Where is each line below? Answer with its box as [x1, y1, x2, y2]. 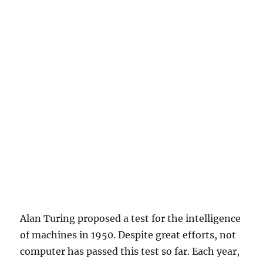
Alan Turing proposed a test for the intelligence [20, 213, 241, 225]
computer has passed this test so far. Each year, [20, 245, 240, 258]
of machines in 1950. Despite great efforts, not [20, 229, 237, 241]
